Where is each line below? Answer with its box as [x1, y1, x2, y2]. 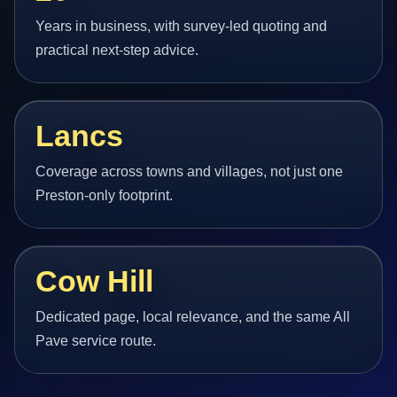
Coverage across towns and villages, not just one [35, 163, 344, 179]
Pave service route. [35, 333, 157, 349]
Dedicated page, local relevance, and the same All [35, 309, 351, 325]
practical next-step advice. [35, 42, 199, 58]
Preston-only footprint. [35, 187, 174, 203]
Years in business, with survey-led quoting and [35, 18, 328, 34]
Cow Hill [35, 265, 154, 299]
